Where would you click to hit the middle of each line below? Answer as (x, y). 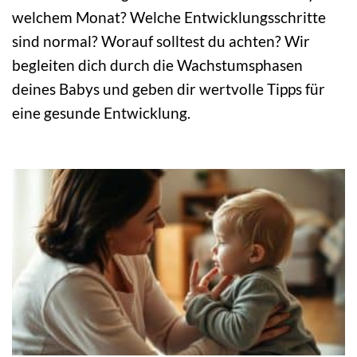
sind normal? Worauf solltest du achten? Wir (161, 41)
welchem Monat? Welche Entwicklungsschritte (169, 18)
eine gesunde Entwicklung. (101, 113)
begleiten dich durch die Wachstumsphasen (157, 65)
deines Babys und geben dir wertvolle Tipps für (169, 89)
